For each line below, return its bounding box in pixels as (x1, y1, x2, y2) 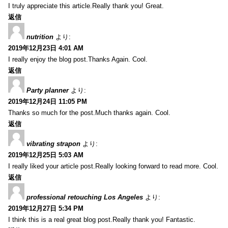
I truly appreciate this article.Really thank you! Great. (8, 2, 164, 10)
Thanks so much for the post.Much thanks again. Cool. (8, 108, 170, 117)
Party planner (26, 86, 69, 94)
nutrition (26, 33, 53, 41)
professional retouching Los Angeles (26, 193, 143, 201)
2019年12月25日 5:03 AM (8, 151, 83, 159)
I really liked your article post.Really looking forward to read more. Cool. (8, 162, 218, 170)
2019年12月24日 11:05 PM (8, 97, 87, 105)
